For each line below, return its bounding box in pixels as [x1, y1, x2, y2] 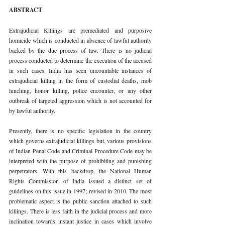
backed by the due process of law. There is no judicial [9, 46, 152, 54]
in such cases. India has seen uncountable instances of [9, 66, 152, 74]
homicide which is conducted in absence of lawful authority [9, 36, 152, 44]
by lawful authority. [9, 106, 57, 115]
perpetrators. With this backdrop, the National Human [9, 166, 152, 175]
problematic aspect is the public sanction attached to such [9, 196, 152, 205]
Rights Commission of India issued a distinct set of [9, 176, 152, 185]
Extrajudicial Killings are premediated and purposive [9, 26, 152, 34]
